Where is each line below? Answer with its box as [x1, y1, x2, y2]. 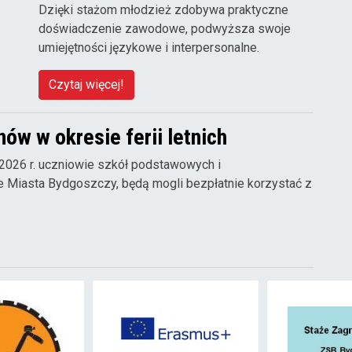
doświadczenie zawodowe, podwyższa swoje [38, 21, 291, 37]
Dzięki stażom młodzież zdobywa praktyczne [38, 2, 288, 18]
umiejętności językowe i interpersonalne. [38, 40, 259, 56]
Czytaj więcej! [49, 77, 124, 93]
